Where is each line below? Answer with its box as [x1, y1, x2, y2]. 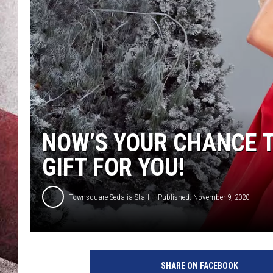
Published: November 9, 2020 [158, 192, 249, 202]
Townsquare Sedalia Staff [69, 192, 150, 202]
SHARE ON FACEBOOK [160, 261, 238, 271]
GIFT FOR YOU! [42, 153, 185, 182]
